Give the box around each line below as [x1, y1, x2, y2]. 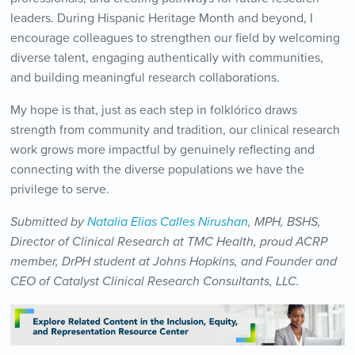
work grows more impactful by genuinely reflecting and [10, 142, 315, 158]
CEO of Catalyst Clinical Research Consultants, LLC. [10, 273, 300, 290]
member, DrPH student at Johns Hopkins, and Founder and [10, 254, 337, 270]
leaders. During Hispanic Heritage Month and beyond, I [10, 10, 313, 27]
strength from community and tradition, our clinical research [10, 122, 340, 139]
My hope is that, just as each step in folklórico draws [10, 102, 297, 119]
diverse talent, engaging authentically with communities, [10, 50, 323, 67]
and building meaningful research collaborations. [10, 70, 280, 86]
